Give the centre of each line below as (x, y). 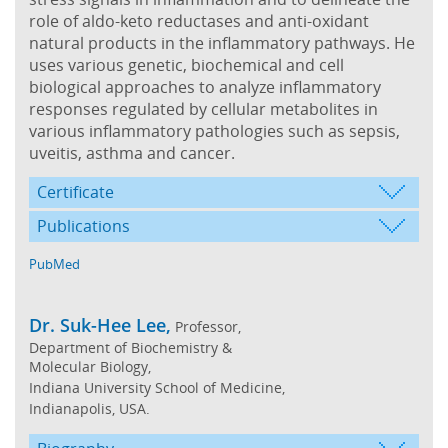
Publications (83, 225)
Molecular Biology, (90, 366)
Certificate (75, 191)
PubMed (54, 263)
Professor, (206, 326)
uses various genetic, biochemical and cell (186, 64)
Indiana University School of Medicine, (157, 387)
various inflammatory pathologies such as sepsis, (214, 130)
